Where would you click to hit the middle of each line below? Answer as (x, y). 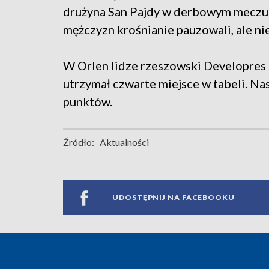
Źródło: (79, 142)
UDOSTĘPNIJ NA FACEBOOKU (174, 198)
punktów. (88, 101)
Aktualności (124, 142)
